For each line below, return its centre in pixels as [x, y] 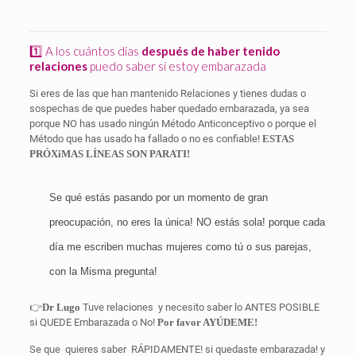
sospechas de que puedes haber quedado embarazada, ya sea [169, 108]
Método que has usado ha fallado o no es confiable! [145, 139]
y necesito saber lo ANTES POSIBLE [238, 307]
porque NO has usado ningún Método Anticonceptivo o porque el [172, 124]
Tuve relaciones [116, 307]
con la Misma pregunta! [103, 271]
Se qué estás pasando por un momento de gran [158, 197]
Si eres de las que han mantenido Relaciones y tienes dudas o [167, 93]
